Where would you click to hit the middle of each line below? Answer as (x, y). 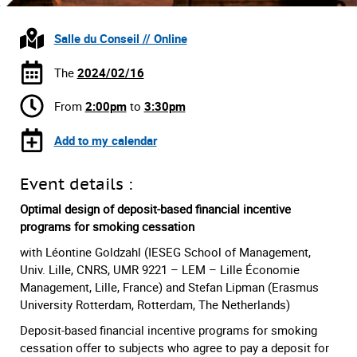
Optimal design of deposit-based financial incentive (155, 208)
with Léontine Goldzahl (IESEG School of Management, (165, 251)
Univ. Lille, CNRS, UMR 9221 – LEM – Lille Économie (160, 269)
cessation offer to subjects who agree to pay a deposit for (175, 347)
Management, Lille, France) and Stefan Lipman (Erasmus (169, 286)
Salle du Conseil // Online (120, 38)
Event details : (76, 183)
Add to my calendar (105, 140)
